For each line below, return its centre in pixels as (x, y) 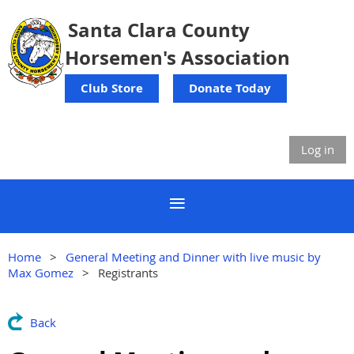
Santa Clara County (159, 30)
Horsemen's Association (185, 58)
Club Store (112, 88)
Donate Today (230, 88)
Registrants (128, 273)
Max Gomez (41, 273)
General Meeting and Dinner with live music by (193, 257)
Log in (318, 150)
